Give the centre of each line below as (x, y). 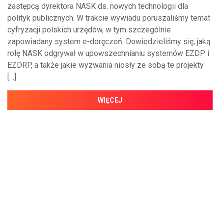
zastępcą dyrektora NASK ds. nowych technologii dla (98, 6)
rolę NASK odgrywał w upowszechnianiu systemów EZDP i (108, 53)
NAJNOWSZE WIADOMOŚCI (58, 208)
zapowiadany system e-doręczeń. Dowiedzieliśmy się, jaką (109, 41)
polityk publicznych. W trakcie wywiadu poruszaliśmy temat (109, 18)
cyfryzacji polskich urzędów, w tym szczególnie (89, 29)
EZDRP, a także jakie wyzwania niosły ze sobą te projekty (106, 65)
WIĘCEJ (110, 100)
